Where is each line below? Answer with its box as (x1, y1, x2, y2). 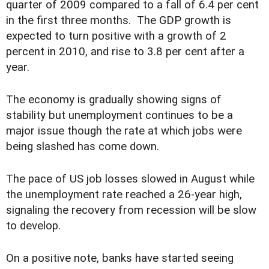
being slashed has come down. (6, 139, 159, 153)
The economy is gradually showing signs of (6, 92, 222, 106)
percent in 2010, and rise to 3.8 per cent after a (6, 44, 244, 58)
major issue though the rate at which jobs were (6, 124, 242, 138)
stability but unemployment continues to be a (6, 108, 233, 122)
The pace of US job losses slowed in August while (6, 172, 255, 186)
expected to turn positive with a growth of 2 (6, 29, 226, 43)
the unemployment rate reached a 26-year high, (6, 187, 242, 201)
